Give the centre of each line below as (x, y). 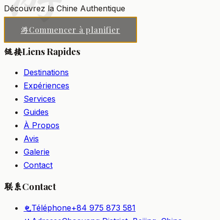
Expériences (46, 86)
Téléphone (51, 207)
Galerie (37, 152)
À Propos (41, 125)
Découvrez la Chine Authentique (65, 9)
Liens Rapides (51, 51)
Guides (36, 112)
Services (40, 99)
